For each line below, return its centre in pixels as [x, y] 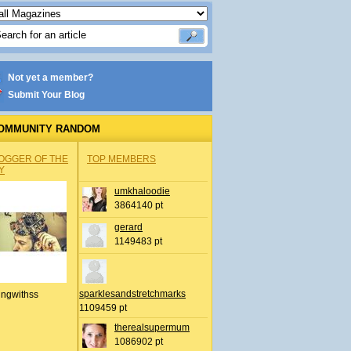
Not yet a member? [51, 78]
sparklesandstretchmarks [132, 294]
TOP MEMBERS [121, 159]
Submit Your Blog [46, 95]
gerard [128, 227]
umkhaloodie [142, 191]
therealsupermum [152, 327]
